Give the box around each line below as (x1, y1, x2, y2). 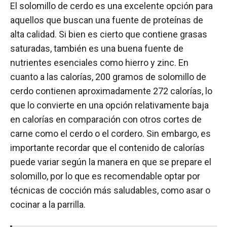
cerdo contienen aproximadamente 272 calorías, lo (10, 85, 212, 96)
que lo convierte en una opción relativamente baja (10, 99, 209, 110)
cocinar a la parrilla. (10, 199, 86, 210)
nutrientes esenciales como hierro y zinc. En (10, 57, 188, 68)
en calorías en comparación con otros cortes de (10, 113, 202, 125)
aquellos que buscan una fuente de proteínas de (10, 14, 203, 25)
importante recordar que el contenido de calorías (10, 142, 205, 153)
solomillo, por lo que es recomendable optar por (10, 170, 200, 181)
